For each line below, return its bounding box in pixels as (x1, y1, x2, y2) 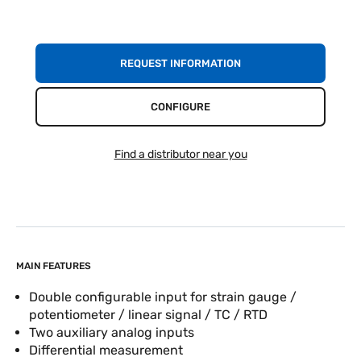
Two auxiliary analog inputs (29, 325, 194, 340)
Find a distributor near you (114, 147, 247, 161)
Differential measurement (29, 342, 183, 358)
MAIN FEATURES (16, 260, 91, 272)
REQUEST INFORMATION (120, 57, 241, 69)
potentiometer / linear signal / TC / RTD (29, 307, 268, 322)
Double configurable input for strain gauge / (29, 289, 297, 305)
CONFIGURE (151, 101, 210, 113)
